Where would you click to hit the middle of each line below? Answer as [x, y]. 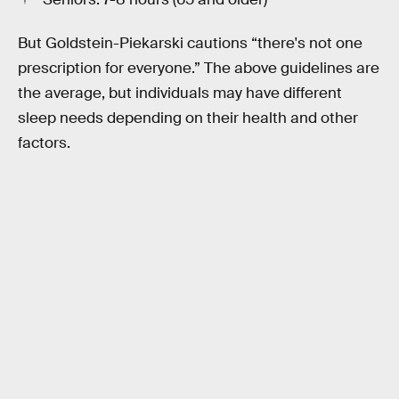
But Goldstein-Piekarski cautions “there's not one [190, 44]
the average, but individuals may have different [180, 94]
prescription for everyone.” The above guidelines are [199, 69]
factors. [44, 143]
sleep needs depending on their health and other [188, 118]
